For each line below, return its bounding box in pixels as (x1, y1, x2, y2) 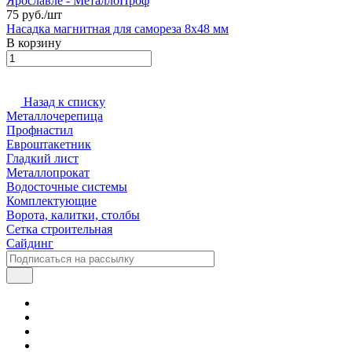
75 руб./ (6, 7, 47, 21)
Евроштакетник (6, 137, 91, 151)
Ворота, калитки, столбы (6, 207, 140, 222)
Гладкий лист (6, 151, 79, 165)
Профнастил (6, 123, 73, 137)
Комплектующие (6, 193, 97, 207)
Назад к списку (24, 94, 105, 108)
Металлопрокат (6, 165, 90, 179)
